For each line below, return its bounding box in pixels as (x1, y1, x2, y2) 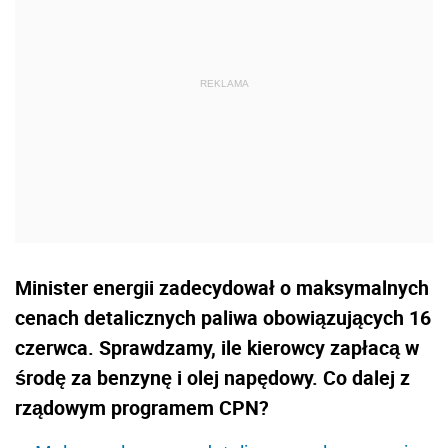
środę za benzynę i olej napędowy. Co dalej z (15, 364, 410, 392)
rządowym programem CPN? (15, 394, 269, 422)
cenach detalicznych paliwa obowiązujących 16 (15, 304, 431, 332)
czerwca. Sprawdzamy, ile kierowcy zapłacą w (15, 334, 419, 362)
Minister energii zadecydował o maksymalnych (15, 274, 429, 302)
